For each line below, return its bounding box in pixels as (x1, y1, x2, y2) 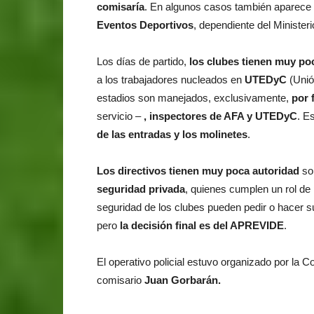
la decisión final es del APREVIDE (120, 219, 284, 231)
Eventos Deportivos (97, 18, 193, 31)
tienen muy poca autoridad (169, 164, 299, 177)
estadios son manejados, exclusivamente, (97, 91, 292, 104)
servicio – (97, 109, 141, 122)
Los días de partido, (97, 55, 189, 67)
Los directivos (97, 164, 166, 177)
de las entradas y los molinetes (97, 128, 247, 140)
